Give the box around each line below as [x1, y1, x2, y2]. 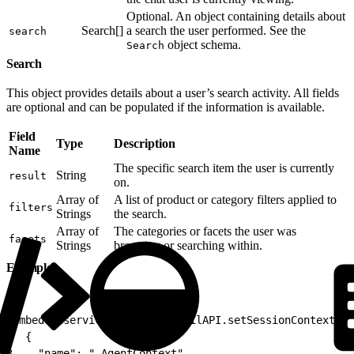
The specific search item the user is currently [114, 160, 334, 175]
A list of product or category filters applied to [114, 192, 337, 206]
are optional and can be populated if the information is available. [6, 100, 325, 114]
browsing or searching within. [114, 238, 262, 252]
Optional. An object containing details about [126, 9, 345, 23]
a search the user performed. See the [126, 23, 306, 37]
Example [6, 260, 55, 274]
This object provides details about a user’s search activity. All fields [6, 85, 339, 100]
